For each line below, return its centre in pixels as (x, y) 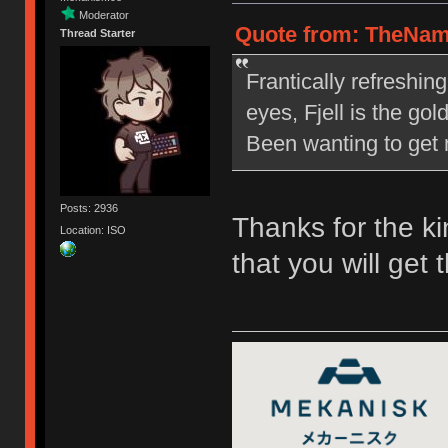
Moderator (104, 14)
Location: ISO (93, 229)
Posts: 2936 (89, 208)
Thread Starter (98, 32)
